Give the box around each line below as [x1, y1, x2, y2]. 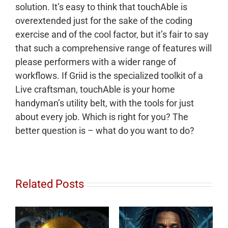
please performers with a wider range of [15, 56, 176, 67]
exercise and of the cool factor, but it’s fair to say [15, 29, 209, 40]
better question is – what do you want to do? [15, 125, 194, 136]
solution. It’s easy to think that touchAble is [15, 2, 187, 12]
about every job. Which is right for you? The [15, 111, 188, 122]
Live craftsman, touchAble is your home [15, 84, 175, 95]
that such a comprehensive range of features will [15, 43, 212, 53]
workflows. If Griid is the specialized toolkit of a [15, 70, 203, 81]
